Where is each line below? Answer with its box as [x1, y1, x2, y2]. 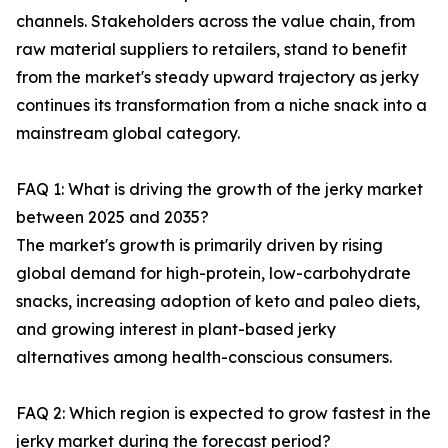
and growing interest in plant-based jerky [16, 319, 336, 340]
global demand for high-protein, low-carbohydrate [16, 263, 411, 284]
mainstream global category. [16, 123, 240, 144]
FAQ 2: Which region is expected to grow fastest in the [16, 403, 431, 424]
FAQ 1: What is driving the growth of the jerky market [16, 179, 423, 200]
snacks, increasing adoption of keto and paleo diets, [16, 291, 420, 312]
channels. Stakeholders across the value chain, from [16, 11, 415, 32]
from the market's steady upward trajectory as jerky [16, 67, 419, 88]
